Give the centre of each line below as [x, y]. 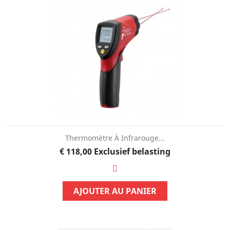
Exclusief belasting [132, 151]
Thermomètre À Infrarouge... [115, 138]
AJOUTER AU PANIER [115, 191]
